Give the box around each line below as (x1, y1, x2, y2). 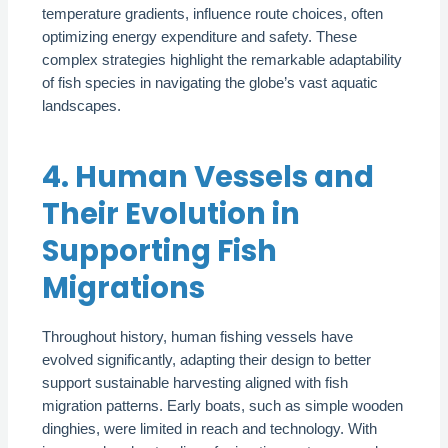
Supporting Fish (42, 229, 278, 271)
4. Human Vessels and (42, 155, 375, 197)
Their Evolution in (42, 192, 301, 234)
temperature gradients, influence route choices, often (42, 5, 384, 22)
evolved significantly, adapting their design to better (42, 351, 372, 368)
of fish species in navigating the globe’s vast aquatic (42, 74, 379, 91)
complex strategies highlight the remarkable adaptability (42, 51, 403, 68)
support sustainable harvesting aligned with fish (42, 374, 349, 391)
